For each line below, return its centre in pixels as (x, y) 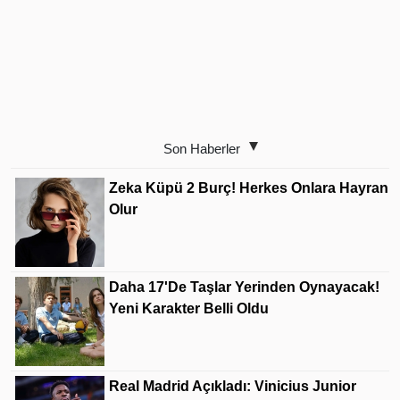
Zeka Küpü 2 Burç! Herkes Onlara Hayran (249, 188)
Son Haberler (202, 149)
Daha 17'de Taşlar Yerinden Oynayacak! (244, 287)
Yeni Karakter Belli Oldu (189, 309)
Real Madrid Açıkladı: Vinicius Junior (233, 387)
